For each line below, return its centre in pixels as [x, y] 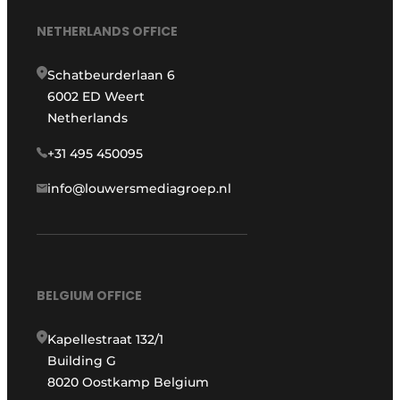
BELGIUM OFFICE [90, 295]
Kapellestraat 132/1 [106, 339]
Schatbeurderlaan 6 [112, 75]
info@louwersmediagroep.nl [140, 189]
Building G [82, 360]
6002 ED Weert [96, 97]
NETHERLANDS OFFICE [108, 32]
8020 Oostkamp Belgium [129, 382]
